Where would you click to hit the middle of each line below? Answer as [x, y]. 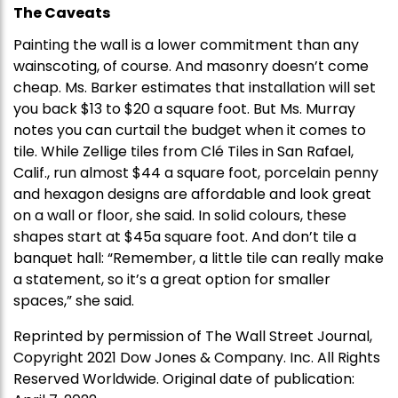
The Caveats [62, 13]
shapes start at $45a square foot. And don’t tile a [185, 237]
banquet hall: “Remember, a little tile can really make [199, 259]
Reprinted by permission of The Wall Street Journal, [193, 337]
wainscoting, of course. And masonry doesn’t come [191, 67]
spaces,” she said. [74, 301]
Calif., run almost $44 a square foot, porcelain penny [196, 173]
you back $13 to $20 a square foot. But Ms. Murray [184, 109]
